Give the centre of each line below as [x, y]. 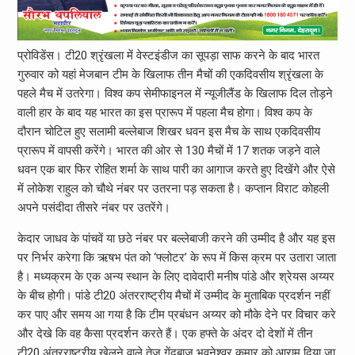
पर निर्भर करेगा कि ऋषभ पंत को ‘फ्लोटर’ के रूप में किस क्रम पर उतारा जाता [176, 257]
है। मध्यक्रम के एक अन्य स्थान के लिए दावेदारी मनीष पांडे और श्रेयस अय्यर [176, 276]
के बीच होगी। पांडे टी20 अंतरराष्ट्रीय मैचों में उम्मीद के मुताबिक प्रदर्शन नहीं [173, 295]
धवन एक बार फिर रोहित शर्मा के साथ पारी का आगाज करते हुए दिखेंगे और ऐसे [176, 169]
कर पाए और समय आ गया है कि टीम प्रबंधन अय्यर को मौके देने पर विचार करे [176, 314]
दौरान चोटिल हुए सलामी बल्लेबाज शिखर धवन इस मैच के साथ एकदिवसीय [168, 131]
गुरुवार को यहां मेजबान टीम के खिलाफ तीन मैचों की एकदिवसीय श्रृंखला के [170, 74]
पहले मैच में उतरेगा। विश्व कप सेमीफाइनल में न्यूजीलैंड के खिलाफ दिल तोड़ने [175, 93]
